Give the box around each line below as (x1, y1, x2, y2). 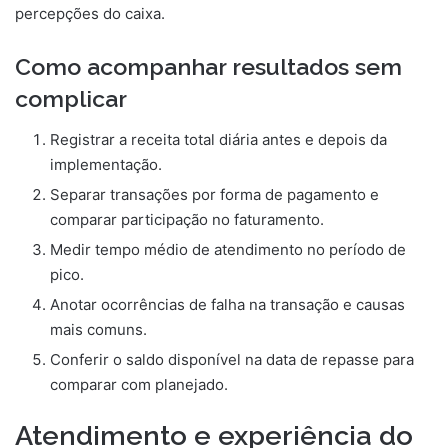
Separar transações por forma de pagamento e (50, 184, 379, 204)
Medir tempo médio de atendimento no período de (50, 239, 406, 259)
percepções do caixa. (15, 4, 165, 24)
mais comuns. (50, 319, 147, 339)
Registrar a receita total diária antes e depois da (50, 129, 387, 149)
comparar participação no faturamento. (50, 209, 324, 229)
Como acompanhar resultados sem (15, 53, 402, 81)
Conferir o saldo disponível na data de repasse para (50, 349, 414, 369)
